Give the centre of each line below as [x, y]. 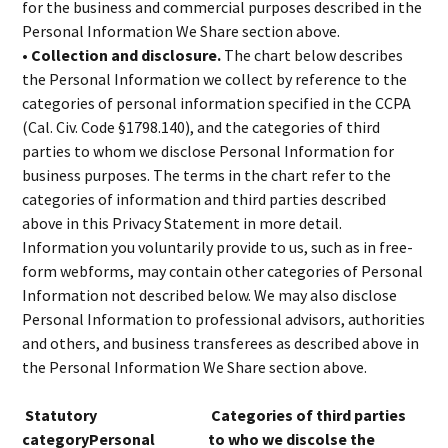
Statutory [60, 415]
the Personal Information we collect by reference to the [215, 79]
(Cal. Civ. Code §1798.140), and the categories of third [201, 127]
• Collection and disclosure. [123, 55]
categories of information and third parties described [204, 199]
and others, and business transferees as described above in [221, 343]
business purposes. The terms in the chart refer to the [207, 175]
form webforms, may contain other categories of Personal [223, 271]
